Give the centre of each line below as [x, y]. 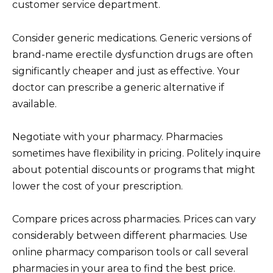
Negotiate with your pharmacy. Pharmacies [117, 136]
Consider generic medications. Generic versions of [132, 38]
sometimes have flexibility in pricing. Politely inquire [136, 153]
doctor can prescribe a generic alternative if [118, 87]
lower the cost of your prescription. [97, 186]
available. [34, 104]
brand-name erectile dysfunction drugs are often [133, 54]
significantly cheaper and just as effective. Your [126, 71]
